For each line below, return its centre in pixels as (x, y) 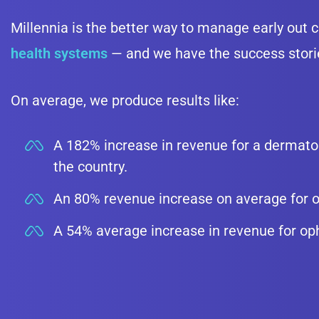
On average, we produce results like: (125, 100)
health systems (59, 53)
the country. (90, 167)
